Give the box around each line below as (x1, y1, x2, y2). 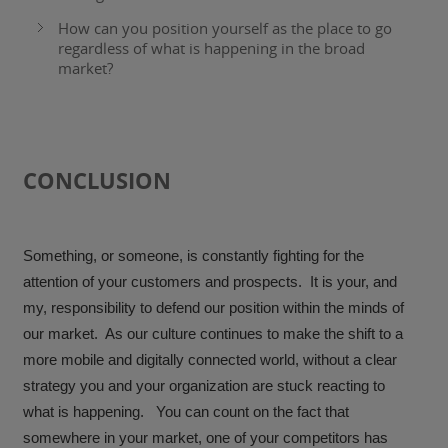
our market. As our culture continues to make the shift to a (23, 325, 404, 343)
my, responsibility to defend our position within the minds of (23, 299, 405, 317)
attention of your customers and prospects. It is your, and (23, 273, 398, 291)
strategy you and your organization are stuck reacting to (23, 377, 386, 395)
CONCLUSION (23, 165, 172, 197)
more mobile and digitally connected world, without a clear (23, 351, 398, 369)
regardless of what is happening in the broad (58, 38, 366, 59)
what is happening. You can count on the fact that (23, 403, 350, 421)
